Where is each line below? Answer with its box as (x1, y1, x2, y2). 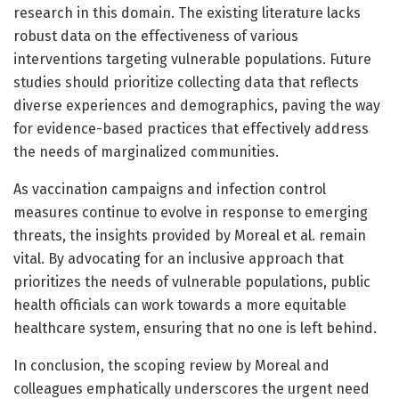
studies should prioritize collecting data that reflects (13, 73, 359, 91)
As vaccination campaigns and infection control (13, 180, 326, 198)
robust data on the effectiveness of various (13, 27, 298, 45)
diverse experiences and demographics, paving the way (13, 96, 380, 114)
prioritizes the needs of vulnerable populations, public (13, 273, 370, 290)
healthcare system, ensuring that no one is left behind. (13, 319, 377, 337)
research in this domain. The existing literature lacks (13, 4, 361, 21)
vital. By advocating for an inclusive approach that (13, 249, 344, 267)
